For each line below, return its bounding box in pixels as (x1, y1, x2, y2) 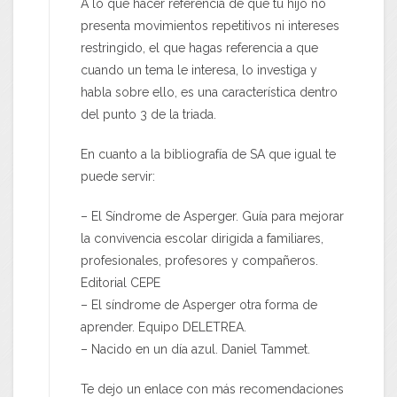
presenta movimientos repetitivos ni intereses (81, 19, 339, 34)
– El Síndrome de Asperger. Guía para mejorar (81, 209, 344, 224)
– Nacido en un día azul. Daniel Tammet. (81, 342, 310, 357)
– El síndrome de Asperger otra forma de (81, 298, 317, 313)
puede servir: (81, 169, 155, 184)
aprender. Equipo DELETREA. (81, 320, 246, 335)
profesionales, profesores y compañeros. (81, 253, 318, 269)
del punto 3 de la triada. (81, 107, 216, 122)
